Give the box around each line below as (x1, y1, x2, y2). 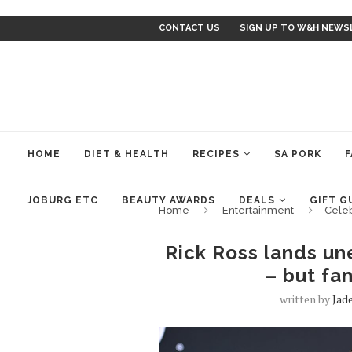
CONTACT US (159, 23, 220, 33)
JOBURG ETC (27, 195, 98, 206)
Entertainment (222, 204, 294, 216)
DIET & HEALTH (84, 148, 169, 159)
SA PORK (274, 148, 321, 159)
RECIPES (192, 148, 240, 159)
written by (279, 291, 332, 306)
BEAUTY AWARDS (122, 195, 215, 206)
